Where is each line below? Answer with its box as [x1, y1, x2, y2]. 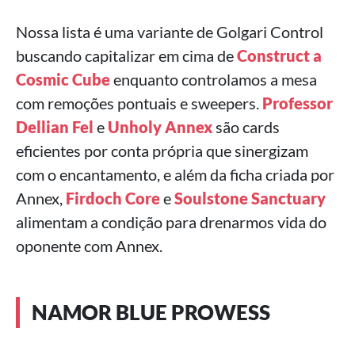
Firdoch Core [66, 189, 160, 208]
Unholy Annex [108, 117, 212, 136]
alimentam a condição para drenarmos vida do [16, 212, 326, 231]
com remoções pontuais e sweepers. [16, 94, 262, 113]
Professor [262, 94, 333, 113]
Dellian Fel [16, 117, 94, 136]
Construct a [237, 46, 322, 65]
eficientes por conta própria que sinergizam [16, 141, 308, 160]
